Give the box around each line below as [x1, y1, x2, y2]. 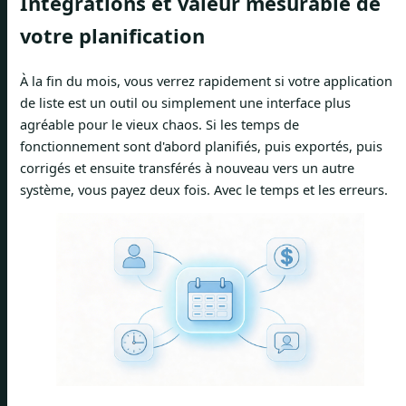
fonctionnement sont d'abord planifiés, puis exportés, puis [20, 136, 382, 155]
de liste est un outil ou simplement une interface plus [20, 92, 351, 111]
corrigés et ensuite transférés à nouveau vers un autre [20, 158, 354, 177]
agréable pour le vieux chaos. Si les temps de [20, 114, 299, 133]
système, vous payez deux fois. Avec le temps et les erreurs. [20, 179, 388, 198]
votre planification [20, 23, 205, 50]
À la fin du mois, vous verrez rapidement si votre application [20, 71, 392, 90]
